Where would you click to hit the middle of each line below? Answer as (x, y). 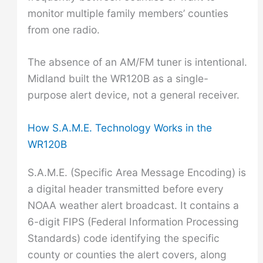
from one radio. (63, 29)
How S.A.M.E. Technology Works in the (119, 128)
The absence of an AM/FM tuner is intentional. (137, 62)
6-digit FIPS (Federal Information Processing (133, 222)
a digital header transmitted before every (125, 189)
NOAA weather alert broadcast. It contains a (133, 205)
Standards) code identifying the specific (123, 238)
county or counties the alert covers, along (127, 255)
